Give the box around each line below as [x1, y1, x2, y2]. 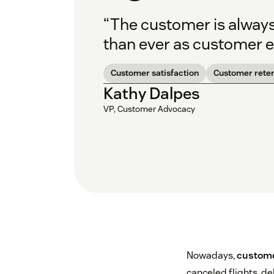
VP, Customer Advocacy [103, 103, 195, 115]
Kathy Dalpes [103, 83, 200, 104]
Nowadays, [186, 249, 237, 262]
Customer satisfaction [111, 67, 199, 79]
